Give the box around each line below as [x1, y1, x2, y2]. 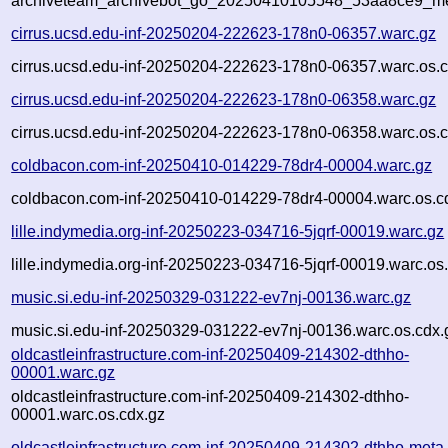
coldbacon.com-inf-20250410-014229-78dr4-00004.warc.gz [11, 156, 433, 174]
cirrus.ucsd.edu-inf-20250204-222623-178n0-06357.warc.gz [11, 24, 437, 42]
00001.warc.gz [11, 363, 116, 381]
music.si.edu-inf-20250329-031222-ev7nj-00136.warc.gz [11, 288, 412, 306]
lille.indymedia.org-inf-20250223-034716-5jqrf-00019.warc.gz [11, 222, 445, 240]
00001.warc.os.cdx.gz [11, 405, 166, 423]
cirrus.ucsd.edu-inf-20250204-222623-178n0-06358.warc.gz [11, 90, 437, 108]
